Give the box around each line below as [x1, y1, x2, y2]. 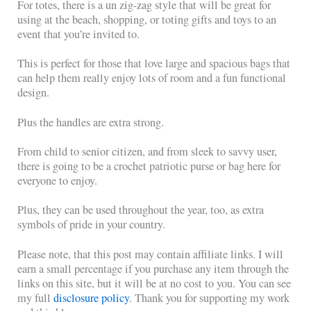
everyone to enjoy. [17, 173, 98, 188]
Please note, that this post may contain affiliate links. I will [17, 246, 284, 262]
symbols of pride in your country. [17, 217, 166, 233]
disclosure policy [53, 289, 130, 305]
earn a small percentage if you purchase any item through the [17, 260, 289, 276]
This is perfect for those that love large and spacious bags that [17, 56, 291, 72]
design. [17, 85, 50, 101]
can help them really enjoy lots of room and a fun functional [17, 70, 287, 86]
